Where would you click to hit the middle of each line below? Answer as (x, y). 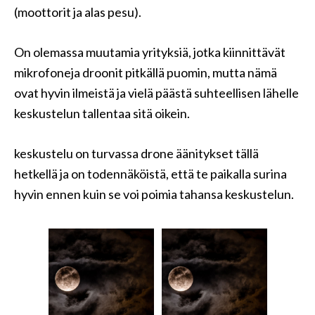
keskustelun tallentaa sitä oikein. (102, 113)
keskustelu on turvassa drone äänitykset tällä (136, 153)
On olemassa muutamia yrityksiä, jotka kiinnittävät (150, 52)
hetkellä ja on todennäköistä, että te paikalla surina (150, 174)
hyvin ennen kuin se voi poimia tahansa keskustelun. (154, 194)
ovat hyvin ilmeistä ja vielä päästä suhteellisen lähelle (156, 93)
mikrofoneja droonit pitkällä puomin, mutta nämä (146, 72)
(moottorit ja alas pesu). (78, 12)
